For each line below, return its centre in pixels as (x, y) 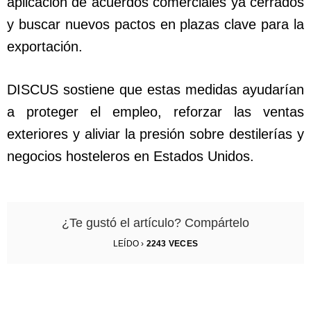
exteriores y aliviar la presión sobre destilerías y (155, 134)
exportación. (45, 47)
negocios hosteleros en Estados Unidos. (131, 157)
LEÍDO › (129, 244)
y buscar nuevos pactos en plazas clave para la (155, 25)
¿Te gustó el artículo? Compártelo (155, 223)
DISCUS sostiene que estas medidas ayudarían (155, 90)
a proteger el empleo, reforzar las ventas (155, 112)
